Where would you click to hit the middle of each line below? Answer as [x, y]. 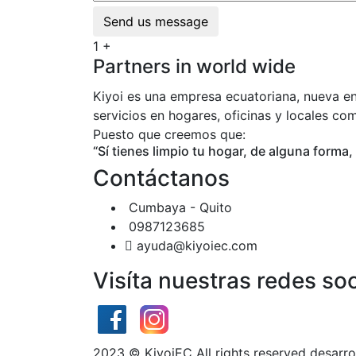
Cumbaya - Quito [180, 207]
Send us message [156, 21]
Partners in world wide [194, 66]
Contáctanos [161, 178]
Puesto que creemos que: [169, 134]
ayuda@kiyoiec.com [197, 246]
